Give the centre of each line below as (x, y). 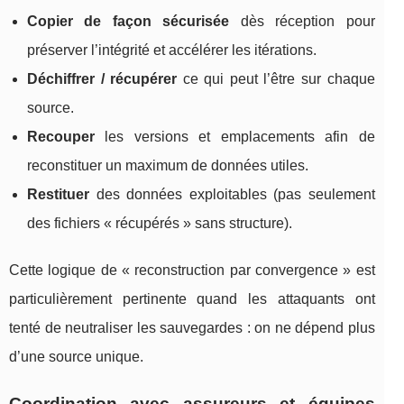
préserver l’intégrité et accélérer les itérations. (172, 50)
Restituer (58, 194)
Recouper (61, 136)
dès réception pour (302, 21)
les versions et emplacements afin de (235, 136)
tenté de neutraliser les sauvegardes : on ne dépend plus (192, 327)
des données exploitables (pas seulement (232, 194)
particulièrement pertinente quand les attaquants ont (192, 298)
